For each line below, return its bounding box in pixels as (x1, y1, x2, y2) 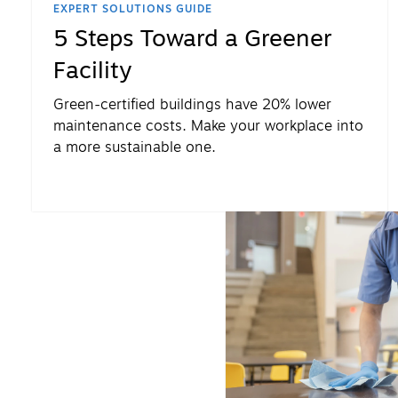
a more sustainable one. (53, 137, 216, 159)
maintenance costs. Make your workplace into (53, 115, 363, 138)
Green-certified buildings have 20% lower (53, 94, 331, 116)
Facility (53, 53, 132, 89)
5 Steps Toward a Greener (53, 21, 332, 57)
